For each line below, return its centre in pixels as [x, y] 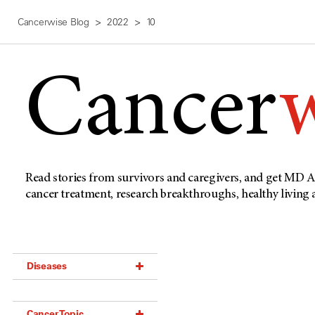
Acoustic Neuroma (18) [72, 298]
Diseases [47, 266]
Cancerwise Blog [53, 22]
